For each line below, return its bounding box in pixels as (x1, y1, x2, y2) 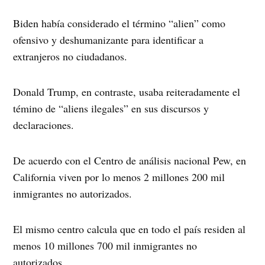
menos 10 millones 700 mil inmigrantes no (13, 238, 198, 253)
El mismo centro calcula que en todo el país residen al (13, 222, 246, 237)
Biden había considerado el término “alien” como (13, 16, 226, 31)
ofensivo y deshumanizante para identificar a (13, 33, 204, 47)
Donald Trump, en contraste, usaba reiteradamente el (13, 85, 241, 99)
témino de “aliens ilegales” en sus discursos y (13, 101, 209, 116)
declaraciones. (13, 118, 75, 132)
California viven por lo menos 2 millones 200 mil (13, 170, 225, 185)
